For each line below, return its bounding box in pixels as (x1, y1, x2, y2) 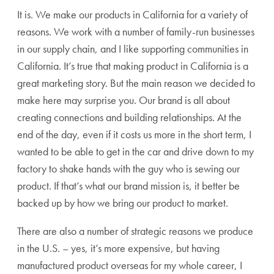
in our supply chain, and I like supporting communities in (17, 42, 248, 56)
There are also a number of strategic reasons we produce (17, 224, 253, 238)
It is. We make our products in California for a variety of (17, 7, 248, 21)
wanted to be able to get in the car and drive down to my (17, 144, 254, 158)
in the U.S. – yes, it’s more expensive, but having (17, 241, 220, 255)
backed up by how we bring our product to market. (17, 196, 228, 210)
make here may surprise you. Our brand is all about (17, 93, 230, 107)
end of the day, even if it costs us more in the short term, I (17, 127, 251, 141)
